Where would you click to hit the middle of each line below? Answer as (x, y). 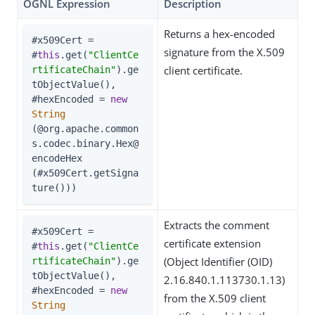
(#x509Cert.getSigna (85, 173)
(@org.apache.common (85, 129)
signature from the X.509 (224, 52)
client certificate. (203, 70)
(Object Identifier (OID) (218, 262)
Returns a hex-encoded (219, 34)
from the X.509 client (215, 298)
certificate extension (212, 243)
